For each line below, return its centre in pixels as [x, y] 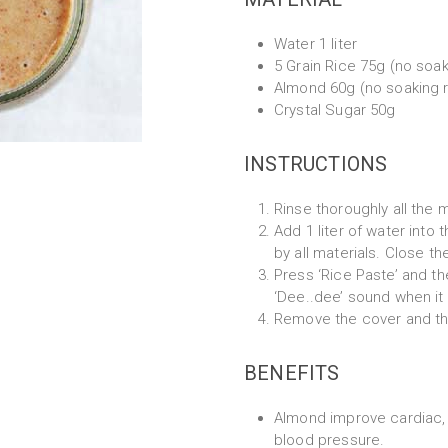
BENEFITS [292, 373]
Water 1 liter [315, 44]
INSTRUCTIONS [316, 164]
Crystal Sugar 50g [335, 110]
